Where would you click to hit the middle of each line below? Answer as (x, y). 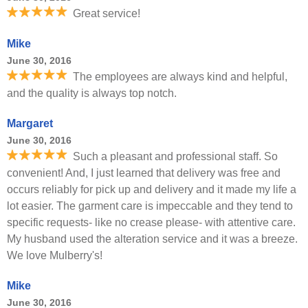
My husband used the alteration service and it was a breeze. (152, 239)
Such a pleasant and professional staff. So (175, 156)
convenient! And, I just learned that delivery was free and (144, 173)
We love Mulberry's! (55, 255)
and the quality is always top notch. (92, 93)
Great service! (107, 13)
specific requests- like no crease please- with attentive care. (151, 222)
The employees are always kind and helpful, (180, 77)
